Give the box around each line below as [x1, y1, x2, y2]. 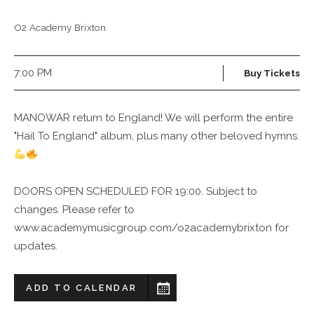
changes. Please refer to [14, 203, 135, 217]
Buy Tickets [244, 67, 300, 78]
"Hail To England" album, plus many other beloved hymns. [14, 130, 299, 143]
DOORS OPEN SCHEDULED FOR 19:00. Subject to [14, 185, 257, 198]
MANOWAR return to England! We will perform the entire [14, 111, 293, 125]
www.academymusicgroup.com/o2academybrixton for [14, 221, 289, 235]
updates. [14, 240, 57, 253]
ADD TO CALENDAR [26, 282, 137, 293]
